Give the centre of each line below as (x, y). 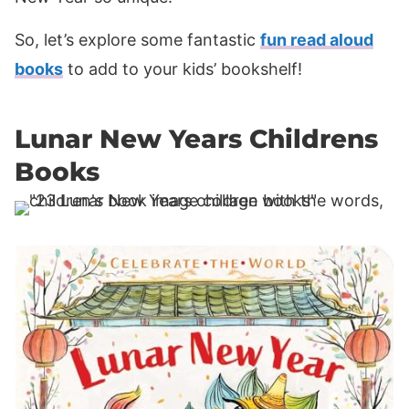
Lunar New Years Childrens (196, 138)
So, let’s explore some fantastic (137, 39)
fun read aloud (317, 39)
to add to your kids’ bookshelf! (183, 68)
